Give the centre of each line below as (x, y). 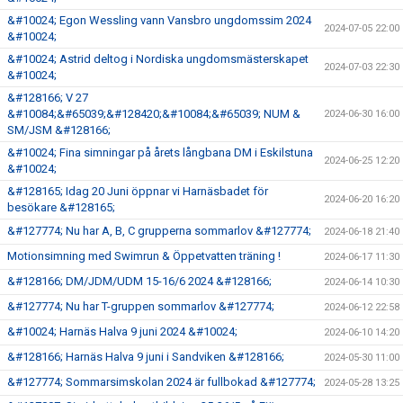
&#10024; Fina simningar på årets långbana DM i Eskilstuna (160, 152)
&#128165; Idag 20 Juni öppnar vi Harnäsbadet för (138, 191)
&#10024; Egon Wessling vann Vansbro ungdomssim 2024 (159, 20)
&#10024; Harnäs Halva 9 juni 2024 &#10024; (122, 331)
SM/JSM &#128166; (59, 130)
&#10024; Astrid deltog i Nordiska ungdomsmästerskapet (158, 58)
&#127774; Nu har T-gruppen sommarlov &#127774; (141, 306)
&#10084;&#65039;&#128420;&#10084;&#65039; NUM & (154, 113)
